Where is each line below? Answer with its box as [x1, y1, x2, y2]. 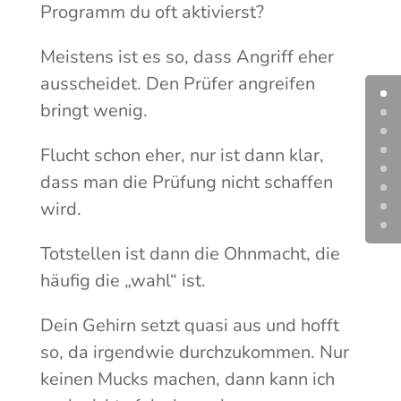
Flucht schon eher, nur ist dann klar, [39, 142, 324, 167]
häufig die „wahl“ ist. [39, 268, 206, 293]
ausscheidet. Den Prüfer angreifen [39, 71, 315, 96]
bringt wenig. [39, 98, 148, 123]
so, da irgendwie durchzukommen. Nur [39, 339, 349, 364]
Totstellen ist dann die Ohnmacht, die [39, 241, 340, 266]
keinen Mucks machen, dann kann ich [39, 366, 335, 391]
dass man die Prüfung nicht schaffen [39, 169, 333, 194]
